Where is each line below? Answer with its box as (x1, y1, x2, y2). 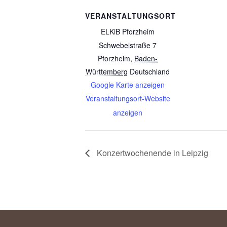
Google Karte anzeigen (91, 79, 165, 90)
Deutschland (130, 66, 170, 77)
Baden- (134, 53, 158, 63)
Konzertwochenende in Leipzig (95, 146, 208, 159)
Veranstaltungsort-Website (85, 93, 170, 103)
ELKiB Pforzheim (101, 26, 155, 36)
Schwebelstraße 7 (99, 40, 157, 50)
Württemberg (86, 66, 128, 77)
